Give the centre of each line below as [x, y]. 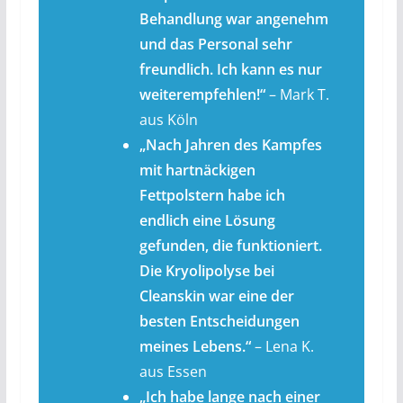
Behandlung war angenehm [233, 19]
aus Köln [168, 120]
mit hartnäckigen [197, 170]
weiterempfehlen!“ [202, 95]
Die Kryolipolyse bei [206, 271]
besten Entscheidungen [219, 322]
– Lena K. [282, 347]
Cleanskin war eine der [216, 296]
